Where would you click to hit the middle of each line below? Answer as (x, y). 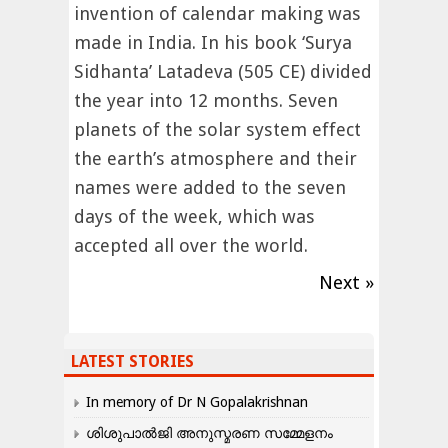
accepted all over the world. (191, 245)
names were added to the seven (210, 187)
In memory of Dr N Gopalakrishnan (197, 401)
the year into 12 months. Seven (206, 100)
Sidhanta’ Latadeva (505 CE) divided (223, 71)
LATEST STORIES (132, 361)
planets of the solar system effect (217, 129)
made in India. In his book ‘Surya (213, 42)
